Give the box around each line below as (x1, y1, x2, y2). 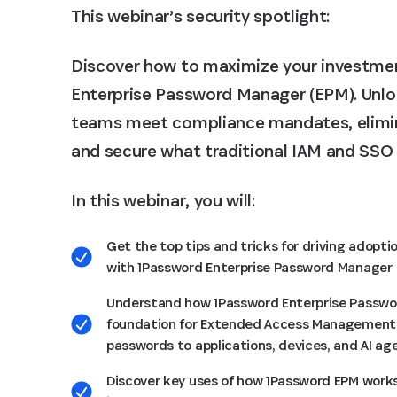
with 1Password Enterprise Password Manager (106, 258, 393, 277)
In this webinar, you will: (71, 189, 255, 213)
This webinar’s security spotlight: (71, 4, 331, 28)
